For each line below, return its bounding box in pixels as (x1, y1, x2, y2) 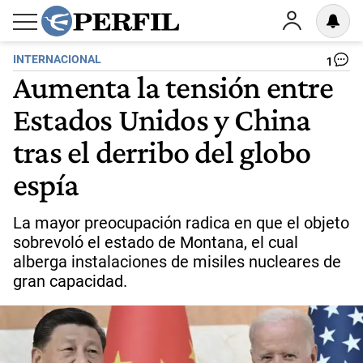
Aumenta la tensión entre (13, 68, 333, 105)
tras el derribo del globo (13, 133, 311, 170)
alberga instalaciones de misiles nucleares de (13, 252, 341, 271)
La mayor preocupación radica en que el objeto (13, 213, 349, 233)
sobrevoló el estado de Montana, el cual (13, 233, 298, 252)
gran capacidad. (13, 271, 127, 291)
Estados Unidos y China (13, 100, 311, 138)
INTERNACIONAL (13, 53, 101, 66)
